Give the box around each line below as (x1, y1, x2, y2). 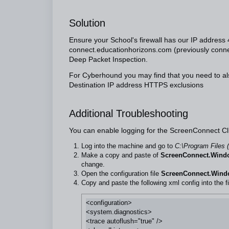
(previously (172, 46, 211, 54)
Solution (69, 17, 105, 29)
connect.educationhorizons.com (69, 46, 172, 54)
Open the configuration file (81, 170, 161, 177)
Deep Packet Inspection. (69, 56, 148, 63)
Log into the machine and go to (81, 142, 175, 150)
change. (81, 161, 105, 168)
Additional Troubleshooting (69, 108, 188, 119)
